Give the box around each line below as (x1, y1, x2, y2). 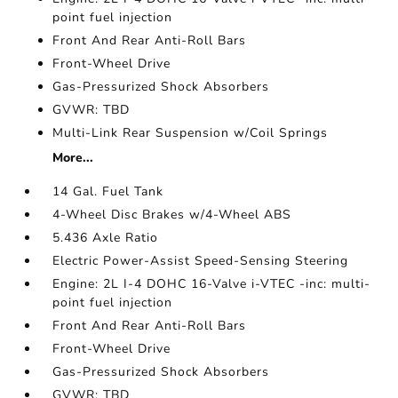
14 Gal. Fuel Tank (52, 182, 164, 200)
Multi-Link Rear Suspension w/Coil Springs (52, 123, 329, 141)
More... (52, 148, 94, 166)
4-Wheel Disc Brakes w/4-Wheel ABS (52, 205, 292, 223)
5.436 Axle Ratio (52, 228, 159, 246)
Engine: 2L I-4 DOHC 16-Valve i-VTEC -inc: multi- (52, 275, 371, 292)
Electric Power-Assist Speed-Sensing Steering (52, 251, 349, 269)
